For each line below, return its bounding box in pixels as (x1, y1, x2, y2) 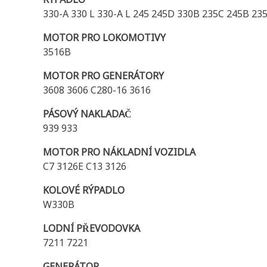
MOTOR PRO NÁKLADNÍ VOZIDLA (43, 145, 195, 159)
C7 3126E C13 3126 (43, 160, 126, 173)
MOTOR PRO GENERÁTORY (43, 69, 164, 82)
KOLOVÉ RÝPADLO (43, 184, 125, 197)
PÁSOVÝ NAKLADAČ (43, 107, 132, 120)
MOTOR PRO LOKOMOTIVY (43, 31, 166, 44)
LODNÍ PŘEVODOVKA (43, 222, 140, 235)
